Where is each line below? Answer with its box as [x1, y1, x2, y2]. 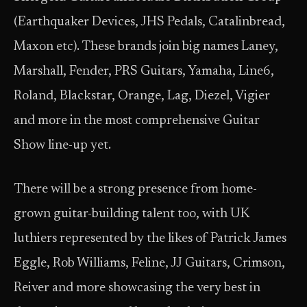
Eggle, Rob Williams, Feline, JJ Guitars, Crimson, [14, 257, 285, 270]
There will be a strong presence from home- [14, 183, 257, 196]
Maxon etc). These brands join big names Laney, [14, 40, 278, 53]
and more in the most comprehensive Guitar [14, 114, 260, 127]
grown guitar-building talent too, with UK [14, 208, 250, 221]
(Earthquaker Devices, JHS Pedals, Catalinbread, [14, 16, 285, 29]
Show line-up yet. [14, 139, 111, 152]
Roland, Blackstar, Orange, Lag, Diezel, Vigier [14, 90, 270, 103]
